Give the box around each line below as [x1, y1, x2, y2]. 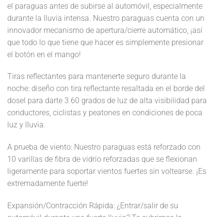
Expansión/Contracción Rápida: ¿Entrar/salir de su [7, 201, 178, 211]
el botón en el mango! [7, 49, 81, 59]
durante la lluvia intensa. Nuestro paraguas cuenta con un [7, 13, 204, 23]
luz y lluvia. [7, 120, 46, 130]
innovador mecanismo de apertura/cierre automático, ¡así [7, 25, 202, 35]
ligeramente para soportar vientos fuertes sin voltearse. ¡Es [7, 167, 206, 176]
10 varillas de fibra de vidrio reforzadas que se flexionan [7, 155, 197, 164]
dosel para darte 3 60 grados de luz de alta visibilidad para [7, 96, 207, 106]
